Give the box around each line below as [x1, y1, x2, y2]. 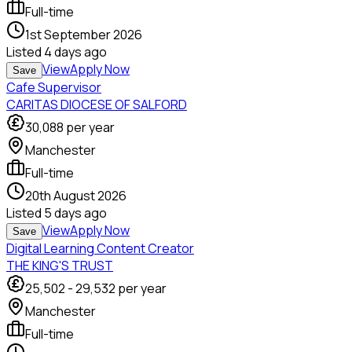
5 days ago [44, 204, 107, 222]
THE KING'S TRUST [6, 257, 113, 275]
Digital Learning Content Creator [6, 240, 194, 258]
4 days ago [44, 43, 107, 61]
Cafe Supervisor [6, 79, 101, 97]
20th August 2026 [25, 187, 126, 205]
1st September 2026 [25, 26, 142, 44]
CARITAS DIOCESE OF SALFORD [6, 96, 187, 114]
